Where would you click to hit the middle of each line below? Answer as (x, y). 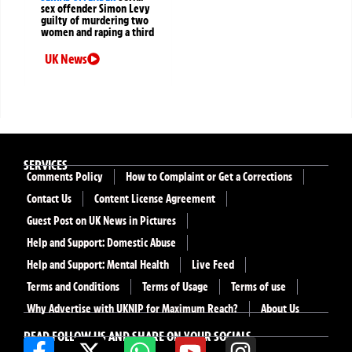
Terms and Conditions (73, 286)
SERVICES (46, 165)
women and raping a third (97, 32)
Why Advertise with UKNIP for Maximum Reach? (132, 308)
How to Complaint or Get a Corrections (209, 176)
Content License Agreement (155, 198)
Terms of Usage (175, 286)
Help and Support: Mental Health (98, 264)
